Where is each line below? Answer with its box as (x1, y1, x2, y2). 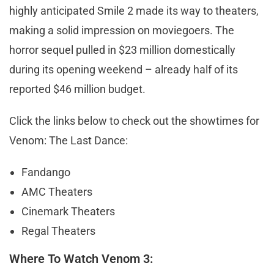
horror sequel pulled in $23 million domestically (9, 43, 235, 56)
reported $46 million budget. (9, 82, 146, 95)
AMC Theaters (21, 185, 92, 198)
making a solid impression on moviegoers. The (9, 23, 234, 37)
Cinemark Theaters (21, 204, 115, 218)
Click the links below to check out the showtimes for (9, 114, 259, 127)
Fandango (21, 165, 70, 179)
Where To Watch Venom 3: (9, 251, 153, 266)
